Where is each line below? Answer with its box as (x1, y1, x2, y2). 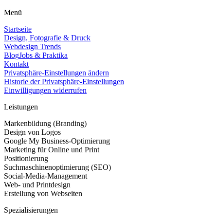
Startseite (4, 25, 32, 34)
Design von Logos (4, 128, 61, 137)
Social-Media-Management (4, 172, 87, 181)
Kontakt (4, 60, 29, 69)
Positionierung (4, 154, 48, 163)
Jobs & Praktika (19, 51, 68, 60)
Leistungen (4, 103, 38, 111)
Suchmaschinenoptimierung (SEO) (4, 163, 111, 172)
